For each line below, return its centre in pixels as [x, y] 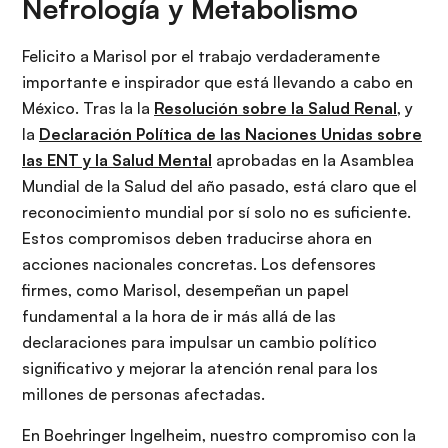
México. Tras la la [88, 108]
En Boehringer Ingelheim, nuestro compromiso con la [219, 435]
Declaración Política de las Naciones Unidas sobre [230, 134]
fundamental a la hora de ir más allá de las [179, 316]
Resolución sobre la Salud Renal [275, 108]
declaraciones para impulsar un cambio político [199, 342]
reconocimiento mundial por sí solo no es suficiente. [216, 212]
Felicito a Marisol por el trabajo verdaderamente [201, 56]
